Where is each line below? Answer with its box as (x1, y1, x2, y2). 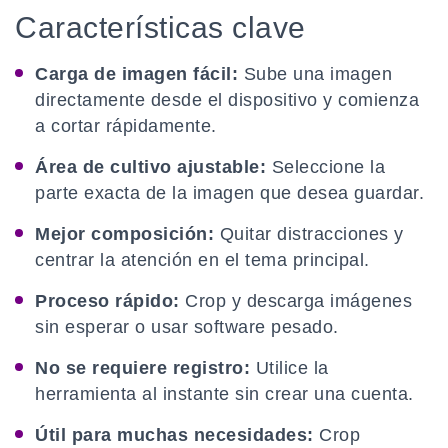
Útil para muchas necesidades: (35, 425, 314, 446)
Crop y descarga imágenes (179, 291, 412, 312)
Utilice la (250, 358, 329, 379)
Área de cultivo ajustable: (35, 157, 266, 178)
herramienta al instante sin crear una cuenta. (35, 384, 414, 405)
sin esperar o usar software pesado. (35, 317, 339, 338)
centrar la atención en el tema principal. (35, 250, 370, 271)
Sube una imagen (238, 64, 392, 85)
